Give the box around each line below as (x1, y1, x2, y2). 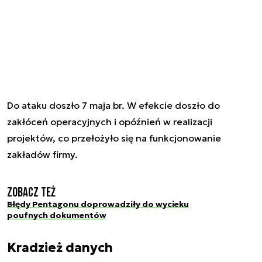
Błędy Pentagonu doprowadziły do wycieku (7, 198, 189, 209)
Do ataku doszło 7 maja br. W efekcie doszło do (7, 99, 220, 111)
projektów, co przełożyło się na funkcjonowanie (7, 132, 221, 144)
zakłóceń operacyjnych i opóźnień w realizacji (7, 115, 212, 127)
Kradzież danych (7, 240, 113, 256)
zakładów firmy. (7, 148, 80, 160)
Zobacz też (7, 184, 56, 201)
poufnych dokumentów (7, 209, 106, 220)
